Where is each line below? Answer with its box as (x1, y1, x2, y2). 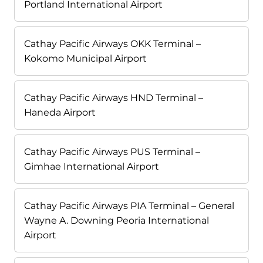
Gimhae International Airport (24, 161, 159, 173)
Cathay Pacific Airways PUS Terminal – (24, 146, 200, 158)
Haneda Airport (24, 107, 96, 119)
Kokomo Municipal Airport (24, 53, 147, 65)
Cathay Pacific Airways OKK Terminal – (24, 38, 201, 50)
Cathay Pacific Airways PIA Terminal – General (24, 200, 234, 212)
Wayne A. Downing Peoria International (24, 215, 209, 227)
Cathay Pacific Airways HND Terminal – (24, 92, 203, 104)
